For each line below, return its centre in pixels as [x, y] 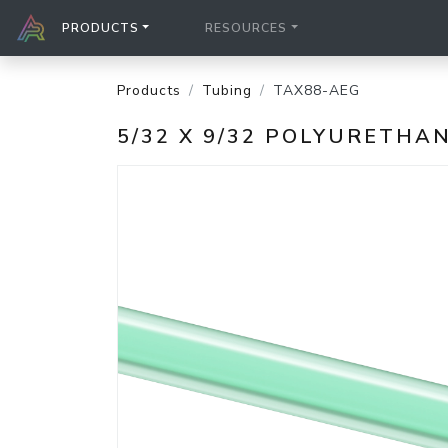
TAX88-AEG [316, 90]
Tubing [227, 90]
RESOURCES [246, 28]
